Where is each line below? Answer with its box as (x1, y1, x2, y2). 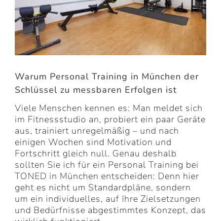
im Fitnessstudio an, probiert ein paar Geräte (15, 113, 206, 126)
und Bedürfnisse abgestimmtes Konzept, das (15, 204, 206, 217)
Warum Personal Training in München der (15, 71, 199, 83)
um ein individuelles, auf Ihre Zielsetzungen (15, 193, 201, 205)
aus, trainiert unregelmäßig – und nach (15, 125, 179, 137)
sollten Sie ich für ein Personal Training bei (15, 159, 199, 171)
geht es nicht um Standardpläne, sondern (15, 182, 191, 194)
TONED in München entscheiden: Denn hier (15, 170, 199, 183)
